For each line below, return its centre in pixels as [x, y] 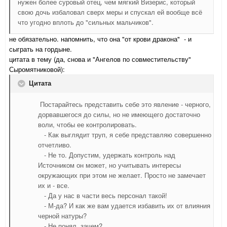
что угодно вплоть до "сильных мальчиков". [86, 22]
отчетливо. [55, 145]
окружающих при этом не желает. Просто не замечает [122, 175]
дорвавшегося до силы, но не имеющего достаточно [119, 115]
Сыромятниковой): [37, 69]
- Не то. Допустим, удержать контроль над [107, 155]
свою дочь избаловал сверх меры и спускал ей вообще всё [110, 12]
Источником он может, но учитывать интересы [109, 165]
